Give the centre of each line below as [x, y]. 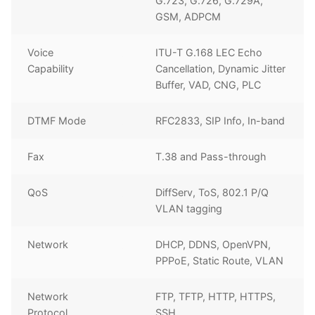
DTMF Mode [57, 121]
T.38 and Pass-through [211, 157]
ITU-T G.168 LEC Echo [209, 53]
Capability [51, 69]
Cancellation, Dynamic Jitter [221, 69]
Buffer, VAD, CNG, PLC [208, 85]
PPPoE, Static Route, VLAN [220, 261]
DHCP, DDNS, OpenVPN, [213, 245]
